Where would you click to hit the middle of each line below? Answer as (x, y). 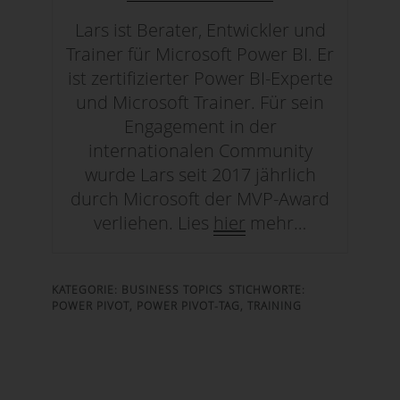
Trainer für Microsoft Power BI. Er (200, 54)
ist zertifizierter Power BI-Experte (200, 78)
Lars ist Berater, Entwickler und (200, 29)
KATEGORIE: (87, 289)
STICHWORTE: (267, 289)
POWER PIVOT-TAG (189, 305)
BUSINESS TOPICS (173, 289)
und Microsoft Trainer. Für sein (200, 102)
